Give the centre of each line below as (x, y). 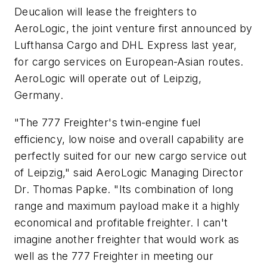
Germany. (39, 95)
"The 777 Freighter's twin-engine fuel (108, 122)
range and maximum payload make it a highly (127, 206)
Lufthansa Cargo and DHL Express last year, (126, 45)
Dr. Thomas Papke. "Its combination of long (124, 189)
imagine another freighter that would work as (127, 239)
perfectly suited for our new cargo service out (131, 156)
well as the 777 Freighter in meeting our (114, 256)
